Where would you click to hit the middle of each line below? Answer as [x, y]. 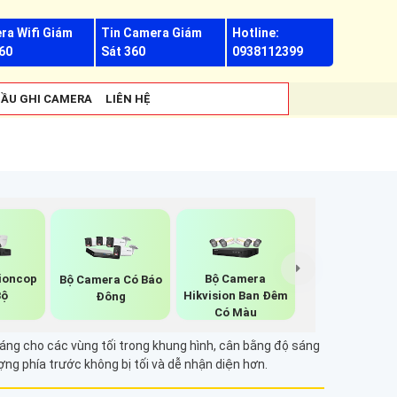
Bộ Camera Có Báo [110, 279]
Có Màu [235, 313]
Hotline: [255, 33]
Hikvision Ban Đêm [235, 296]
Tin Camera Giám [152, 33]
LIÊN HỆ [128, 99]
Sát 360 [124, 51]
